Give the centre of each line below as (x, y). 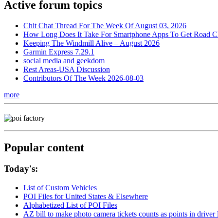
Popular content (44, 147)
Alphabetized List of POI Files (70, 205)
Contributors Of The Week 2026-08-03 (83, 78)
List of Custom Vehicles (60, 188)
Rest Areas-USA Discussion (67, 69)
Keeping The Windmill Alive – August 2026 (91, 43)
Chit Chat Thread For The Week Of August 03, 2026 (105, 25)
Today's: (21, 169)
